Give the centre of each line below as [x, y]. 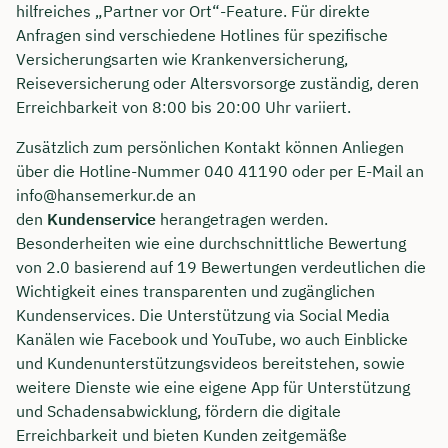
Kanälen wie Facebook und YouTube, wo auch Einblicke [212, 339]
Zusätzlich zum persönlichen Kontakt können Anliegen [210, 147]
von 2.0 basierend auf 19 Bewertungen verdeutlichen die [221, 267]
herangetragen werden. [242, 219]
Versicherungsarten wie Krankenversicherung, [182, 59]
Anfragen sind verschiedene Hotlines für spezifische [202, 35]
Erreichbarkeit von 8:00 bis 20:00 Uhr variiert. [183, 107]
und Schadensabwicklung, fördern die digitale [178, 411]
